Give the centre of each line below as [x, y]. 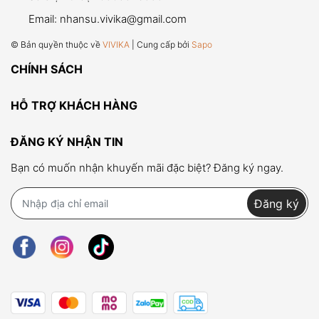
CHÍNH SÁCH [47, 69]
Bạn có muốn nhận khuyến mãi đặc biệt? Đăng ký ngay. [147, 168]
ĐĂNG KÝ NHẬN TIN [67, 142]
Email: [44, 19]
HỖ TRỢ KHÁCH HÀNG [74, 105]
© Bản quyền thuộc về [57, 45]
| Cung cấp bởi [161, 45]
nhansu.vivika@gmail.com [123, 19]
